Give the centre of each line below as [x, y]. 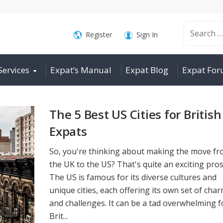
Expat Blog [147, 70]
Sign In [147, 35]
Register [99, 35]
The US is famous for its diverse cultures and [133, 177]
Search [179, 33]
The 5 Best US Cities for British [135, 114]
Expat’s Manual [81, 70]
